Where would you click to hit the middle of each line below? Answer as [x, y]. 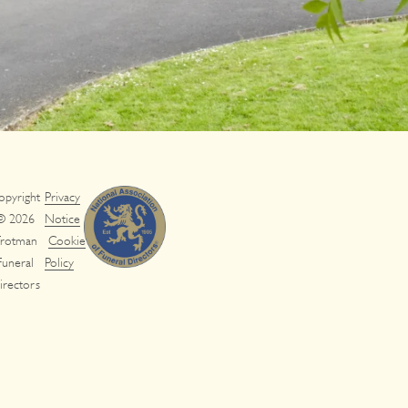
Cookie [67, 240]
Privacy [63, 196]
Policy [60, 262]
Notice [63, 218]
